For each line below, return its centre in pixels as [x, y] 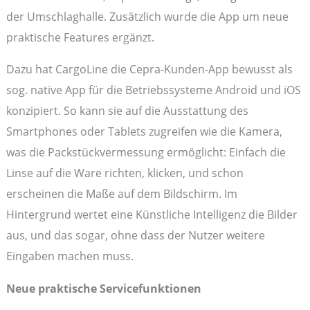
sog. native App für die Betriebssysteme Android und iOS [153, 90]
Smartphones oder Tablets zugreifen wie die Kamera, [144, 131]
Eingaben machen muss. [70, 256]
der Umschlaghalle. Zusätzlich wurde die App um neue [147, 16]
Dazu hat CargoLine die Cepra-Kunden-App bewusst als [149, 69]
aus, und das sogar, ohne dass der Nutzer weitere [135, 235]
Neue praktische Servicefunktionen [103, 288]
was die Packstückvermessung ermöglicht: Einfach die [146, 152]
